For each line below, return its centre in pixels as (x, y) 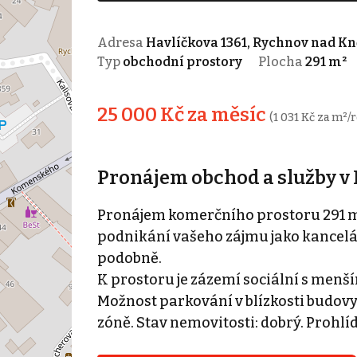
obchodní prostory (182, 61)
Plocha (281, 61)
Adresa (121, 42)
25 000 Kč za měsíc (183, 114)
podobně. (129, 258)
